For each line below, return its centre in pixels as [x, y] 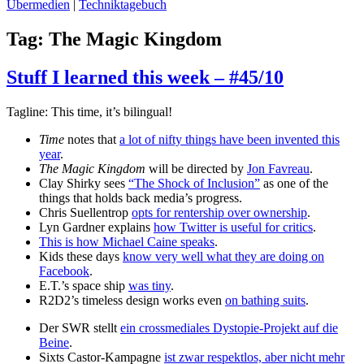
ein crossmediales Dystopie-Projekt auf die [229, 327]
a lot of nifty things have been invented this [230, 139]
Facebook [64, 271]
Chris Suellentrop [85, 212]
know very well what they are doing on [223, 256]
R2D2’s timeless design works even [132, 300]
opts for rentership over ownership [219, 212]
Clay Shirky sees [84, 183]
